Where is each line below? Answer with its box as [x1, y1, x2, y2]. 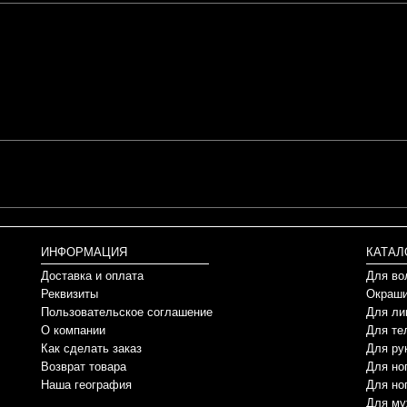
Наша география [40, 378, 132, 392]
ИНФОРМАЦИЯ [40, 245, 127, 259]
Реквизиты [40, 287, 98, 301]
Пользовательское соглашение [40, 305, 213, 319]
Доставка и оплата [40, 269, 144, 283]
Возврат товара [40, 360, 126, 373]
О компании [40, 323, 105, 337]
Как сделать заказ [40, 342, 142, 355]
